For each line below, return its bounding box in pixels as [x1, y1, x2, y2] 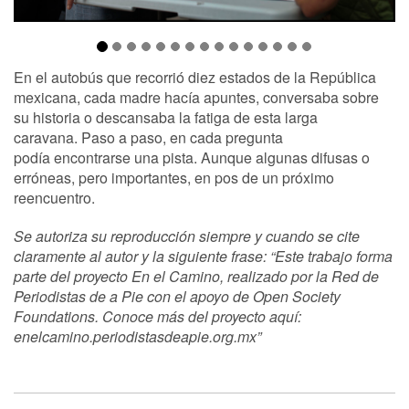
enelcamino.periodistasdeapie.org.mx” [14, 325, 261, 347]
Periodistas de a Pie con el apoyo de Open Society [14, 285, 341, 307]
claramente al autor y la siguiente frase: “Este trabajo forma [14, 245, 393, 267]
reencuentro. [14, 186, 95, 208]
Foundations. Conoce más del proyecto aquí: [14, 305, 301, 327]
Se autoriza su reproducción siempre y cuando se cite [14, 225, 360, 246]
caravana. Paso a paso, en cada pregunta [14, 126, 283, 148]
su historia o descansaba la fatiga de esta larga [14, 106, 318, 128]
